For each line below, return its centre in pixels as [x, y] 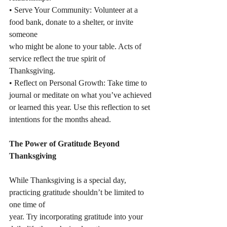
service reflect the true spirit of [58, 59]
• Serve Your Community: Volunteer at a [74, 10]
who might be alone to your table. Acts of [76, 46]
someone [23, 34]
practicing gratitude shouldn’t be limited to [78, 192]
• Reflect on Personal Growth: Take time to [79, 83]
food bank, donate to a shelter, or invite [72, 22]
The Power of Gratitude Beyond [65, 144]
